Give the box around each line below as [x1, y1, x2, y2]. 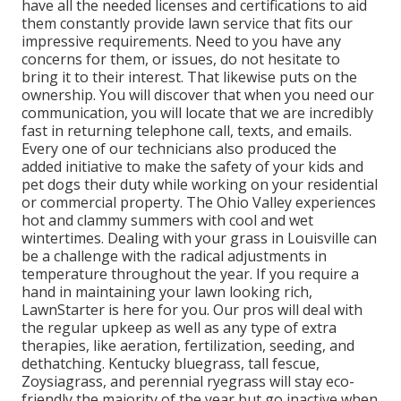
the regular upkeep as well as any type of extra [21, 318, 337, 338]
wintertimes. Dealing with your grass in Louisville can [21, 228, 377, 249]
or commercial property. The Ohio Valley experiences [21, 192, 376, 213]
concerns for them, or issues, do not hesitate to [21, 49, 340, 70]
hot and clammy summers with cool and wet [21, 210, 313, 231]
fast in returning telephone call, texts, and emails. [21, 121, 352, 141]
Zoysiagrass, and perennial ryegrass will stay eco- [21, 371, 354, 392]
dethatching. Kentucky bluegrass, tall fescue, [21, 354, 320, 374]
